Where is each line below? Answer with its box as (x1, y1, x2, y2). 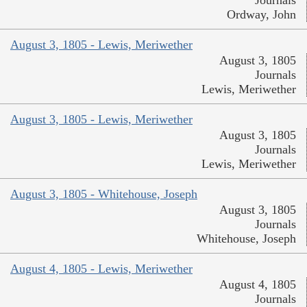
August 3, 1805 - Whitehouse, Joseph (10, 187, 197, 201)
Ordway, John (227, 8, 296, 22)
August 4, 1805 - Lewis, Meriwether (10, 262, 193, 276)
